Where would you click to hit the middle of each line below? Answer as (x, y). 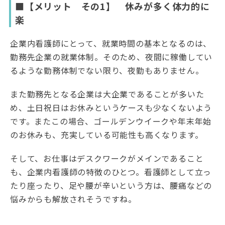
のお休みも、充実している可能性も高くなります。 (107, 135)
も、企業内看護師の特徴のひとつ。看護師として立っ (111, 172)
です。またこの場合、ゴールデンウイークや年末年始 (111, 121)
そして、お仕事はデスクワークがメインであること (107, 158)
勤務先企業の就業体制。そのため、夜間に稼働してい (111, 57)
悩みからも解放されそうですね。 (73, 199)
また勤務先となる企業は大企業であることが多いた (107, 94)
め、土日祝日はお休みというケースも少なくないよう (111, 108)
